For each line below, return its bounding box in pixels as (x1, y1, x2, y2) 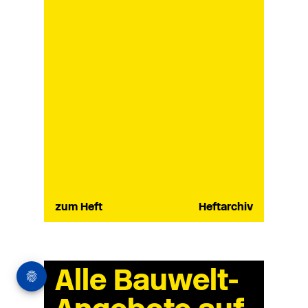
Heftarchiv (199, 202, 253, 213)
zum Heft (55, 202, 102, 213)
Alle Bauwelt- (55, 268, 239, 298)
